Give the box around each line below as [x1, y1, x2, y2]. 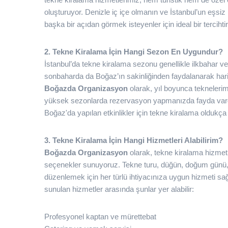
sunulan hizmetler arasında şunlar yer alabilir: [44, 185, 194, 193]
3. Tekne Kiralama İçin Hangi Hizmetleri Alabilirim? [44, 136, 223, 145]
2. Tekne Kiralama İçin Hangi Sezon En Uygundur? [44, 47, 223, 56]
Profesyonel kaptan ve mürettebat [44, 212, 156, 221]
